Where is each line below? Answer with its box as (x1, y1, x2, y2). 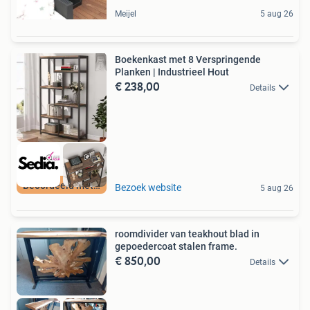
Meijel (115, 8, 136, 19)
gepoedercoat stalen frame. (115, 241, 237, 253)
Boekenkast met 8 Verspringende (115, 53, 261, 65)
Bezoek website (115, 182, 181, 194)
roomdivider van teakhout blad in (115, 228, 259, 240)
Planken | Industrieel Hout (115, 66, 229, 77)
